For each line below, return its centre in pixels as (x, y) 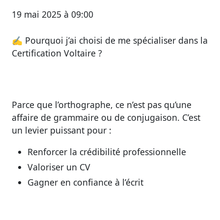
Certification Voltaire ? (57, 53)
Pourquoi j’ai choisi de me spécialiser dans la (116, 40)
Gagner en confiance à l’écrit (85, 182)
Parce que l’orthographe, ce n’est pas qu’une (102, 104)
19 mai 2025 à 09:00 (53, 14)
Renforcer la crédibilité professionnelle (107, 151)
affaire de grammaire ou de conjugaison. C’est (106, 117)
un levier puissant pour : (62, 130)
